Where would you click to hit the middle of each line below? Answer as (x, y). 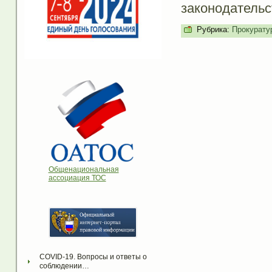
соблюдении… (64, 266)
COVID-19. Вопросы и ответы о (93, 257)
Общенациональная (83, 170)
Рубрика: (213, 29)
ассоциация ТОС (77, 178)
